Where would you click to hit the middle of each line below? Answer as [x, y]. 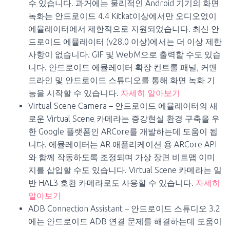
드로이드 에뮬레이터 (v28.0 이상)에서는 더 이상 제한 [125, 42]
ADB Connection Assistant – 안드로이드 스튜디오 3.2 [124, 209]
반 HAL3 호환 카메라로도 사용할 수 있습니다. [112, 183]
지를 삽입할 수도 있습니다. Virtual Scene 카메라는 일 [125, 170]
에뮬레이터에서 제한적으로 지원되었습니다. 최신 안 [124, 29]
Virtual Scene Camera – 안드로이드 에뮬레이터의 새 [123, 106]
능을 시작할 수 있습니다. [74, 93]
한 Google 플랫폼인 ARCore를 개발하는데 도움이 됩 [123, 132]
